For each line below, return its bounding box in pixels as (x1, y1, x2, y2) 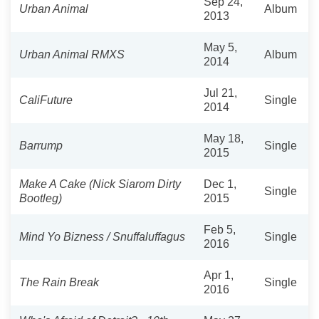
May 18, (204, 132, 244, 145)
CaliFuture (19, 93, 73, 106)
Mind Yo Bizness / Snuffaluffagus (19, 230, 185, 243)
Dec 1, (204, 177, 236, 190)
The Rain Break (19, 276, 99, 288)
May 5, (204, 41, 237, 53)
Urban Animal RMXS (19, 48, 125, 61)
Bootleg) (19, 192, 62, 204)
